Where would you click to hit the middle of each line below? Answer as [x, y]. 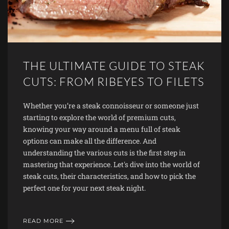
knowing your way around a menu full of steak [102, 129]
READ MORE [43, 221]
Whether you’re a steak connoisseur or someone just [111, 105]
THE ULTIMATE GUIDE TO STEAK [114, 65]
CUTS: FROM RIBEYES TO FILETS [114, 81]
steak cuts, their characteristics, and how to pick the [109, 176]
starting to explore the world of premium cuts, [99, 117]
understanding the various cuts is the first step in [104, 152]
